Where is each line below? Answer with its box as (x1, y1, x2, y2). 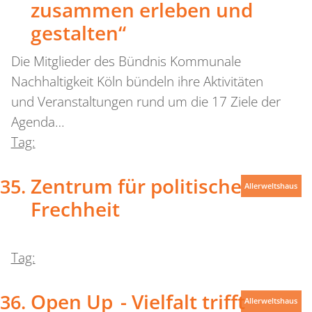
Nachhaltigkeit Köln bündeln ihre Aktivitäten (10, 72, 263, 91)
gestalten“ (30, 19, 126, 47)
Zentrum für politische (30, 172, 242, 199)
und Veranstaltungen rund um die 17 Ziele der (10, 93, 281, 111)
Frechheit (30, 195, 120, 222)
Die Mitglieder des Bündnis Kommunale (10, 52, 241, 71)
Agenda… (10, 113, 65, 132)
